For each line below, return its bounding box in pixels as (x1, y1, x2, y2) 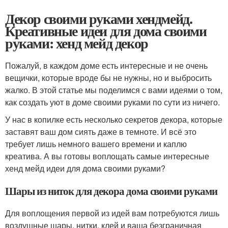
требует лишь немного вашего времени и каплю (5, 138, 187, 150)
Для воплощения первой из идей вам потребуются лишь (5, 207, 219, 219)
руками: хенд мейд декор (5, 33, 148, 54)
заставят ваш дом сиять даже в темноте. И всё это (5, 126, 196, 138)
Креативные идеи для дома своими (5, 20, 207, 42)
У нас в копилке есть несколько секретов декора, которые (5, 113, 222, 126)
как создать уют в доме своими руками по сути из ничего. (5, 96, 222, 108)
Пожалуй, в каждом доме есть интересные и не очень (5, 60, 208, 72)
